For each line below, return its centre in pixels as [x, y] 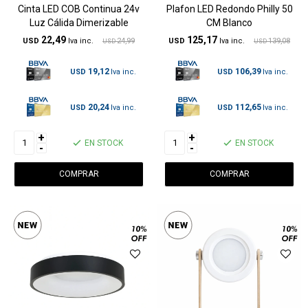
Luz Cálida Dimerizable [79, 23]
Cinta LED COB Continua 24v [79, 9]
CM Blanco [229, 23]
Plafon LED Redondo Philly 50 [229, 9]
